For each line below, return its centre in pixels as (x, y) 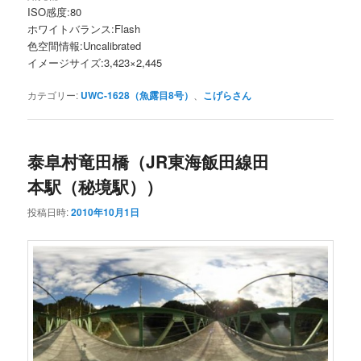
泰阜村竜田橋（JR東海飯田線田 (149, 162)
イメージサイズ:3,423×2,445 (95, 62)
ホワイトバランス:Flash (84, 28)
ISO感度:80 (55, 11)
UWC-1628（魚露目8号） (137, 95)
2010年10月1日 (106, 212)
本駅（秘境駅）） (95, 187)
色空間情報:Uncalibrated (85, 45)
